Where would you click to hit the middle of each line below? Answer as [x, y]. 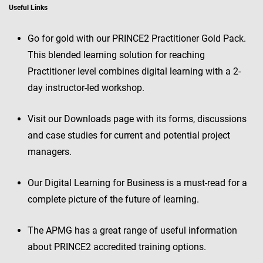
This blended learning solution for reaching [116, 55]
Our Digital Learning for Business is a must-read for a [137, 183]
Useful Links [28, 8]
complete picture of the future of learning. [113, 199]
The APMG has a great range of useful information [132, 230]
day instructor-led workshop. [86, 88]
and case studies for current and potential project [129, 135]
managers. [50, 152]
